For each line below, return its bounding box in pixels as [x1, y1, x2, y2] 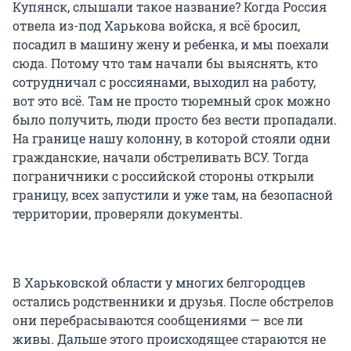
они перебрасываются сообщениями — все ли [13, 312, 303, 329]
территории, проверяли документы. [13, 205, 243, 223]
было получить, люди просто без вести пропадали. [13, 111, 337, 128]
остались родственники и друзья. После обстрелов [13, 293, 334, 310]
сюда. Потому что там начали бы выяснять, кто [13, 55, 318, 72]
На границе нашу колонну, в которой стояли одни [13, 130, 331, 147]
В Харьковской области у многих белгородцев [13, 274, 306, 291]
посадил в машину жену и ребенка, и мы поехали [13, 36, 329, 53]
